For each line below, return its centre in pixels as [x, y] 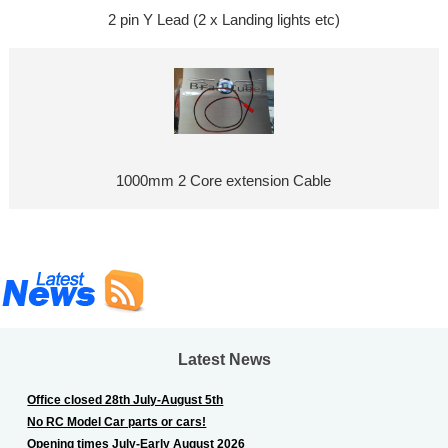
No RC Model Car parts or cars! [117, 421]
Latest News [224, 358]
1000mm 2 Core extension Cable [224, 181]
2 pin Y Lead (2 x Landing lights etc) [223, 20]
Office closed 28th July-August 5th [125, 399]
